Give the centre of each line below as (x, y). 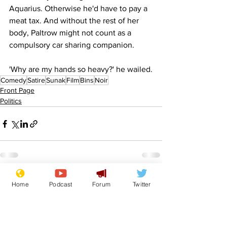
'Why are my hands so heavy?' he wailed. (81, 69)
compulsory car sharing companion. (72, 45)
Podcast (61, 184)
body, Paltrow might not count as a (71, 33)
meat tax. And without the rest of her (75, 21)
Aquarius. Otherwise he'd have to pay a (79, 8)
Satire (36, 80)
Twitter (142, 184)
